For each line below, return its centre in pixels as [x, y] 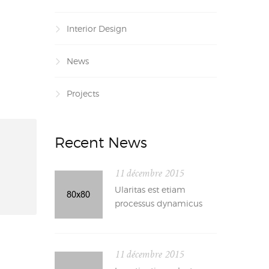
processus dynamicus [159, 203]
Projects [83, 93]
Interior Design [97, 29]
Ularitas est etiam [150, 189]
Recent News [101, 143]
